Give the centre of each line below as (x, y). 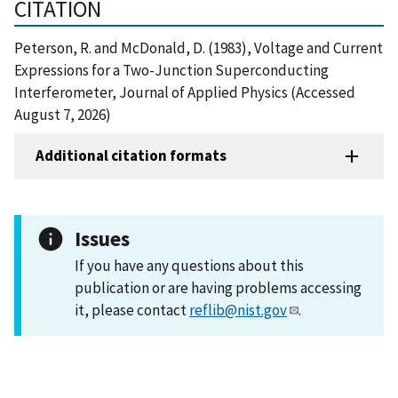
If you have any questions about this (189, 265)
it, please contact (132, 310)
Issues (102, 238)
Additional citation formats (131, 156)
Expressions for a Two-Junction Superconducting (171, 70)
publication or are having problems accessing (218, 287)
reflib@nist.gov (238, 310)
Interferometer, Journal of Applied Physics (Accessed (185, 92)
